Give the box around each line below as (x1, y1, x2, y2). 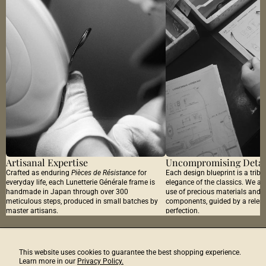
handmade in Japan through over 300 (6, 188, 128, 197)
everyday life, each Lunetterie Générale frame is (6, 178, 155, 187)
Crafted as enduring (6, 169, 71, 178)
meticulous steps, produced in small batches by (6, 197, 158, 206)
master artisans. (6, 207, 58, 216)
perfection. (165, 207, 199, 216)
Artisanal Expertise (6, 156, 88, 169)
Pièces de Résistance (71, 169, 136, 178)
